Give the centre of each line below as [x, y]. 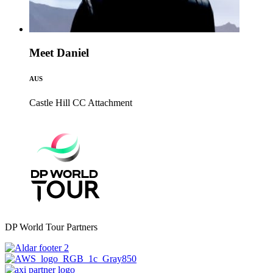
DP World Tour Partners [51, 227]
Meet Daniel [59, 53]
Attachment [110, 103]
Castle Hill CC [58, 103]
